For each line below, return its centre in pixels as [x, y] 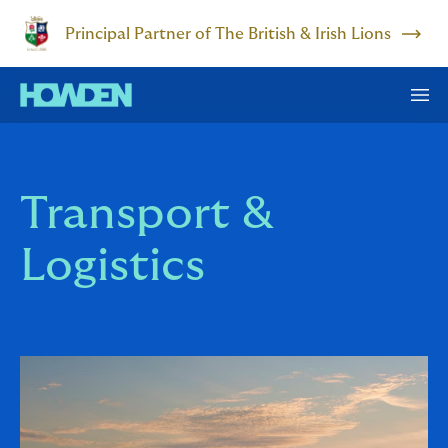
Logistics [112, 265]
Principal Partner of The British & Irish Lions [228, 33]
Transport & [147, 213]
